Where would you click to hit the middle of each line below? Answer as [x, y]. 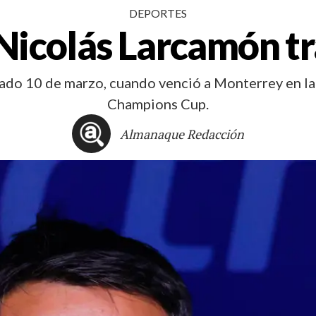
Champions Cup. [158, 104]
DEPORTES [158, 13]
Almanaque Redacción [182, 134]
